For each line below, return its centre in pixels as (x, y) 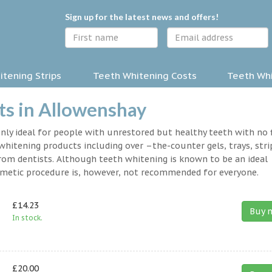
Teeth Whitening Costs (145, 76)
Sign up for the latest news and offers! (142, 17)
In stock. (27, 218)
